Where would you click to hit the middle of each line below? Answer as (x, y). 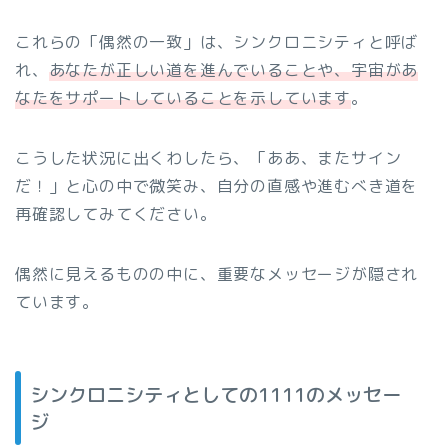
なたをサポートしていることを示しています (183, 98)
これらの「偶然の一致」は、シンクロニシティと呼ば (217, 42)
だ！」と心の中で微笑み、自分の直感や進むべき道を (217, 186)
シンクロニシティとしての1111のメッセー (215, 394)
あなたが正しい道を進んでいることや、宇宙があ (233, 70)
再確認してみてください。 (116, 214)
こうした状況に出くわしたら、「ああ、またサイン (208, 158)
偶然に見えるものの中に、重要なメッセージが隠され (217, 274)
